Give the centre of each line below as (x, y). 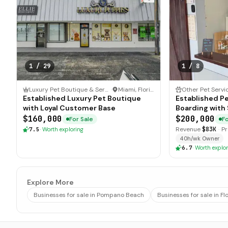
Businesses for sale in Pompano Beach (89, 195)
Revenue (188, 129)
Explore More (50, 182)
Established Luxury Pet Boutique (82, 98)
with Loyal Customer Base (69, 108)
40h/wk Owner (199, 138)
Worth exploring (63, 129)
